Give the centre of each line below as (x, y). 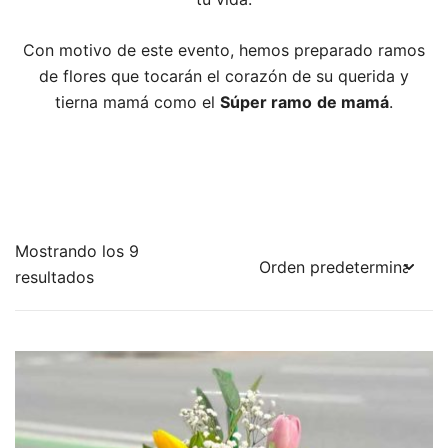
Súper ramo (266, 102)
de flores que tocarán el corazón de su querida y (224, 76)
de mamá (353, 102)
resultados (54, 277)
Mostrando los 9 (77, 251)
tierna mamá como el (137, 102)
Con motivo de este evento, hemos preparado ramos (224, 50)
